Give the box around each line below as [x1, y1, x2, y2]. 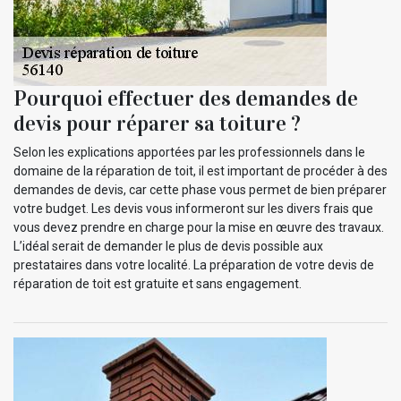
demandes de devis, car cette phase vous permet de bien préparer [13, 182, 387, 197]
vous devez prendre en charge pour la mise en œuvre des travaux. [13, 219, 384, 235]
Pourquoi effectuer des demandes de [13, 84, 358, 112]
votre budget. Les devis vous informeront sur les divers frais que [13, 200, 373, 216]
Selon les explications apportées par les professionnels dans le [13, 144, 365, 159]
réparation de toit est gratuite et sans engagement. [13, 276, 302, 291]
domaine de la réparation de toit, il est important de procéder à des [13, 163, 388, 178]
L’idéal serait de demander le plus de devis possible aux [13, 238, 323, 253]
